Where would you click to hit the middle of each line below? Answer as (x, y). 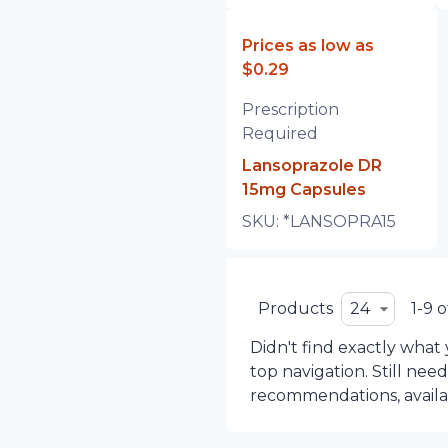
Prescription (290, 109)
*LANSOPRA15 (339, 221)
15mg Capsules (303, 189)
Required (279, 133)
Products (295, 308)
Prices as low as (307, 45)
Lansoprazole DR (311, 165)
